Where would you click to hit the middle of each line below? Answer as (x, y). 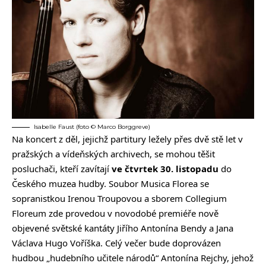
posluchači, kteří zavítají (62, 169)
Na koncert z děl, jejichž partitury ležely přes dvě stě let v (127, 139)
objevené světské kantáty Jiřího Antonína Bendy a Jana (123, 228)
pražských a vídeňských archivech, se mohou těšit (113, 154)
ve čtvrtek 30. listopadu (165, 169)
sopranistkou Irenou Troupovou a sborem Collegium (119, 199)
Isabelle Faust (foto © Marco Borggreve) (92, 127)
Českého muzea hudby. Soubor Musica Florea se (110, 184)
